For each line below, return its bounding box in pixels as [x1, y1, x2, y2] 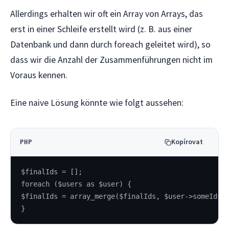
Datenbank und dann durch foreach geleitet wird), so [10, 38, 211, 50]
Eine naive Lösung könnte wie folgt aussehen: [10, 97, 184, 109]
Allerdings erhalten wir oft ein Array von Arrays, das [10, 8, 203, 19]
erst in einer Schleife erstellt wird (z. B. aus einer [10, 23, 192, 35]
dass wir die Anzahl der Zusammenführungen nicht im [10, 54, 213, 65]
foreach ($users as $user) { [21, 179, 131, 188]
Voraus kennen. [10, 69, 67, 81]
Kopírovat [171, 138, 203, 147]
